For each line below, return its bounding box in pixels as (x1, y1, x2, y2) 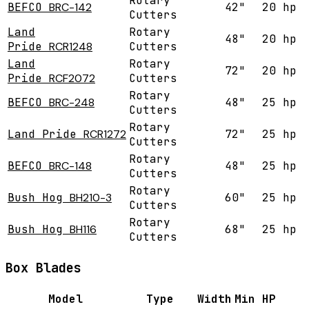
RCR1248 (49, 39, 92, 54)
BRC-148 (49, 159, 92, 174)
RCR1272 (83, 127, 126, 142)
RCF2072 (49, 71, 95, 86)
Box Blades (6, 259, 81, 277)
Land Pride (8, 127, 77, 142)
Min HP (235, 291, 276, 306)
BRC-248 (49, 95, 94, 110)
